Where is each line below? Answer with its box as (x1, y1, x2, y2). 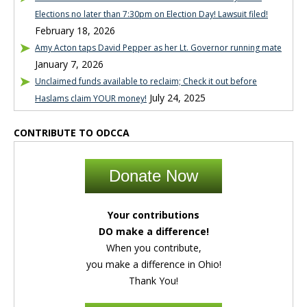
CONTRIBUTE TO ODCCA (14, 126, 130, 139)
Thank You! (129, 274, 178, 287)
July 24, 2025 (149, 91, 206, 104)
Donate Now (109, 167, 198, 185)
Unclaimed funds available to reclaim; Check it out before (35, 75, 257, 87)
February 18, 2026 (35, 24, 115, 37)
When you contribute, (106, 241, 201, 254)
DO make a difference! (98, 225, 209, 238)
